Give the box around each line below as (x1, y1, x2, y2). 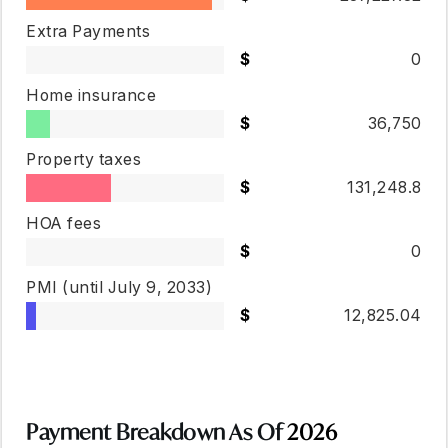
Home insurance (26, 86, 157, 105)
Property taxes (26, 150, 142, 169)
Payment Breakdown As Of (26, 418, 288, 446)
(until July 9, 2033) (62, 278, 213, 297)
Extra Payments (26, 22, 151, 41)
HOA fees (26, 214, 102, 233)
